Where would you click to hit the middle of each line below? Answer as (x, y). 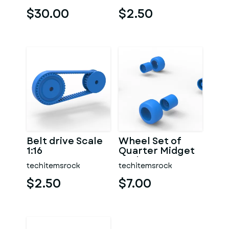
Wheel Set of (150, 141)
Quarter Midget (157, 151)
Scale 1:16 (141, 161)
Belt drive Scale (65, 141)
